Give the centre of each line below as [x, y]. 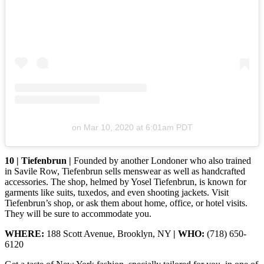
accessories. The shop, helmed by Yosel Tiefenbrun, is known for [126, 181]
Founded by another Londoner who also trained [162, 160]
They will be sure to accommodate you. [78, 213]
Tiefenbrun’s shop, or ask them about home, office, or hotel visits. [126, 203]
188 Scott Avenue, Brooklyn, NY [110, 233]
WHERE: [26, 233]
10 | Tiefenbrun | [39, 160]
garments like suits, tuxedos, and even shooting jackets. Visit [117, 192]
